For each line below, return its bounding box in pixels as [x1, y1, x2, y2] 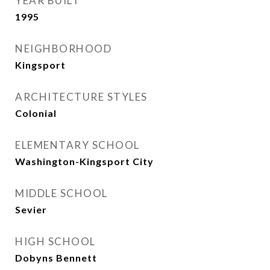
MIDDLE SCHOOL [15, 187, 108, 199]
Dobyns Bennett [15, 252, 97, 263]
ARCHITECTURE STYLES [15, 90, 148, 103]
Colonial [15, 107, 57, 119]
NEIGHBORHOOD [15, 42, 111, 55]
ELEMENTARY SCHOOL [15, 139, 140, 151]
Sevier [15, 204, 47, 215]
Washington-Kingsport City [15, 155, 154, 167]
